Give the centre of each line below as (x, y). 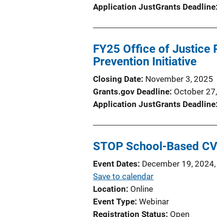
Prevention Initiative (145, 61)
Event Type (114, 201)
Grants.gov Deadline (131, 91)
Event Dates (115, 163)
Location (109, 189)
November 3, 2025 (179, 79)
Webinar (154, 201)
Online (142, 189)
